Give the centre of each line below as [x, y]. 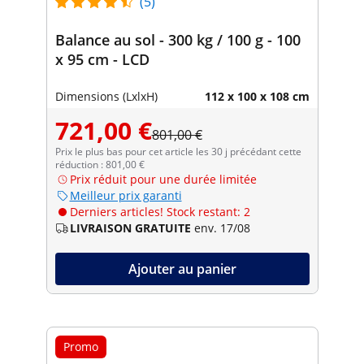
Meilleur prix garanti [126, 195]
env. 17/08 [222, 227]
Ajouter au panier [182, 269]
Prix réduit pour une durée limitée [163, 179]
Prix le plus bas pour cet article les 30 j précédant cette [178, 151]
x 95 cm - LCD [102, 59]
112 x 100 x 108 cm [257, 96]
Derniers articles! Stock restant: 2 [160, 211]
